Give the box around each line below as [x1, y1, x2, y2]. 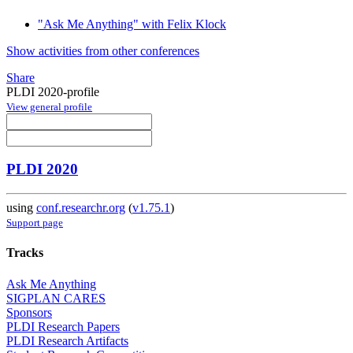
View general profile [6, 100, 92, 113]
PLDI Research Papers [6, 319, 120, 333]
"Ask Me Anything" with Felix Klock [38, 17, 226, 31]
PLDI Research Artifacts [6, 333, 128, 347]
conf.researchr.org [36, 201, 125, 215]
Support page [6, 217, 63, 229]
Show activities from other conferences [6, 43, 199, 58]
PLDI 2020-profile [6, 84, 99, 98]
